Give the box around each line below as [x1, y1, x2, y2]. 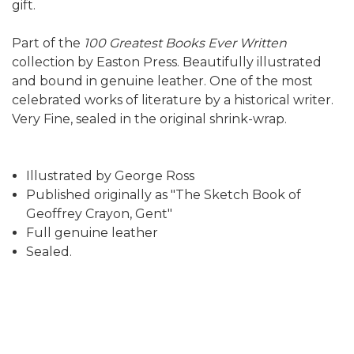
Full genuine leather [26, 225, 159, 241]
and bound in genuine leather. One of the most [12, 73, 313, 89]
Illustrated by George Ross [26, 168, 195, 184]
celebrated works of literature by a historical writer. [12, 92, 333, 108]
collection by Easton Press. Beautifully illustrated [12, 55, 322, 70]
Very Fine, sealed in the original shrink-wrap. [12, 111, 287, 127]
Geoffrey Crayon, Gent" [26, 206, 173, 222]
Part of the [12, 36, 84, 51]
